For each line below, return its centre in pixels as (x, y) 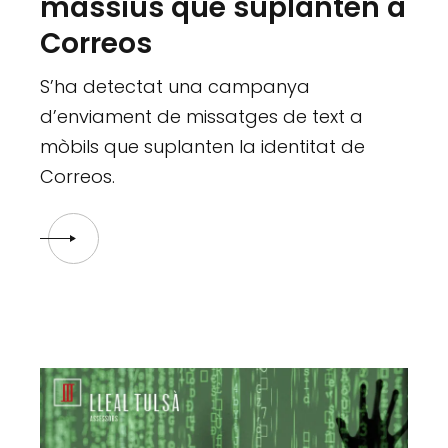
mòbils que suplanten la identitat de (203, 147)
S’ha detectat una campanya (175, 87)
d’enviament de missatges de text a (202, 117)
